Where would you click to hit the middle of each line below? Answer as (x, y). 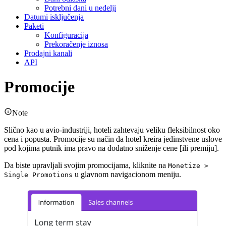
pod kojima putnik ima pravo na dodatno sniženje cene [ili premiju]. (111, 148)
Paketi (34, 26)
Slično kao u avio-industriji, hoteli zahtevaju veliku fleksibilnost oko (112, 130)
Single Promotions (38, 175)
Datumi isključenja (54, 17)
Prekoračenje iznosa (76, 44)
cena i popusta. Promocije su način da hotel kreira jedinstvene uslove (113, 139)
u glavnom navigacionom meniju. (127, 174)
